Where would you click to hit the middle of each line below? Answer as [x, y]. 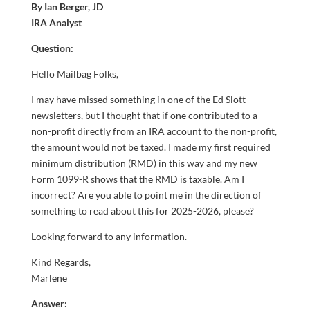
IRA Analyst [56, 23]
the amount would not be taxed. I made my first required [151, 147]
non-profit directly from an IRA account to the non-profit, [154, 131]
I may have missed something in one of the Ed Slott [138, 100]
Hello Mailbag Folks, [74, 74]
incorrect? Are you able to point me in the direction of [146, 195]
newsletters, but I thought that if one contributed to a [144, 116]
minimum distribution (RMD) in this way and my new [144, 163]
